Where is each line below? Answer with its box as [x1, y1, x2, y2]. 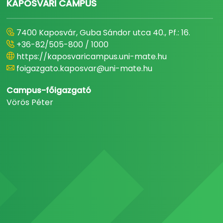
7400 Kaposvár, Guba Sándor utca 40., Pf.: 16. [16, 27, 191, 38]
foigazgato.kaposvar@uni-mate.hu [16, 63, 153, 74]
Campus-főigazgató [6, 85, 92, 96]
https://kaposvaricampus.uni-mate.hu [16, 51, 167, 62]
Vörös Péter [6, 97, 54, 108]
